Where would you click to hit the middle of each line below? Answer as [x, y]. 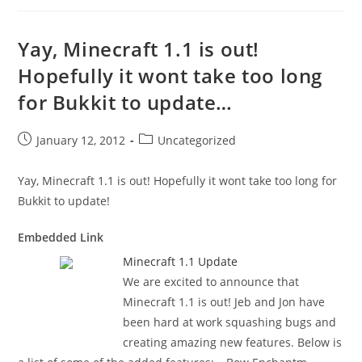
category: [163, 157]
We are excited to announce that [211, 282]
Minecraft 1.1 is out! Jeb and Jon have [224, 302]
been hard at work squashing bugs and [230, 322]
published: [46, 157]
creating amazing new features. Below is [233, 343]
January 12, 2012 [81, 141]
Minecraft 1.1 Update [181, 262]
